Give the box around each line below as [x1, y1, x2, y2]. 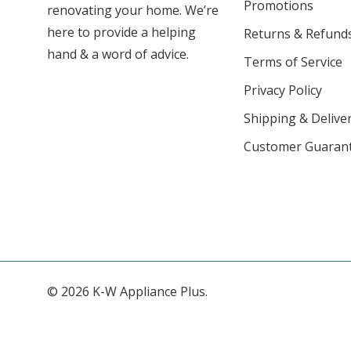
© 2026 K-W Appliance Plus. [47, 283, 208, 301]
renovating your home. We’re [47, 2, 219, 20]
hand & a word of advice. [47, 45, 189, 63]
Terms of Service [243, 53, 342, 71]
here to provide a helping [47, 24, 196, 42]
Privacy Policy [243, 81, 322, 100]
